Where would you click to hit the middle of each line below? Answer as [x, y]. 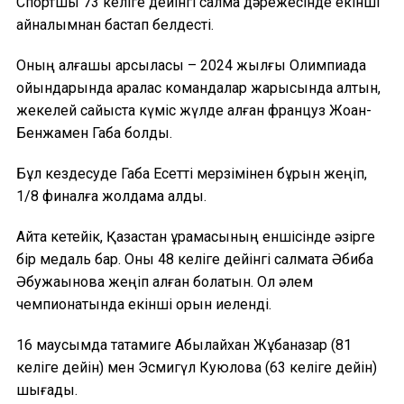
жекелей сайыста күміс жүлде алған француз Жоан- [194, 110]
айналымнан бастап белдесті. [115, 24]
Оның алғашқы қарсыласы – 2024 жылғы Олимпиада [191, 65]
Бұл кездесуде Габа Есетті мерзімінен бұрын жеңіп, [192, 173]
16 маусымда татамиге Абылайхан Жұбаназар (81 [184, 344]
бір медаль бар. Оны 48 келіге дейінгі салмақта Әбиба [195, 259]
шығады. [47, 390]
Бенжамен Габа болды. [94, 133]
